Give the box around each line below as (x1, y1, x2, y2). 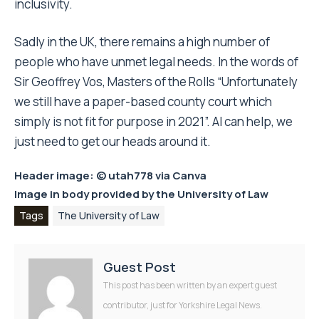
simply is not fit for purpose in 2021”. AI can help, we (14, 113, 293, 130)
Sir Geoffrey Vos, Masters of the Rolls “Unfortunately (14, 73, 298, 90)
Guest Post (103, 258, 176, 276)
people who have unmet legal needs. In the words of (14, 53, 298, 70)
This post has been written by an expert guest (103, 279, 277, 292)
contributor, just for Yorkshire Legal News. (103, 299, 262, 312)
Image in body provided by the (14, 186, 175, 202)
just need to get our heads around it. (14, 133, 211, 150)
